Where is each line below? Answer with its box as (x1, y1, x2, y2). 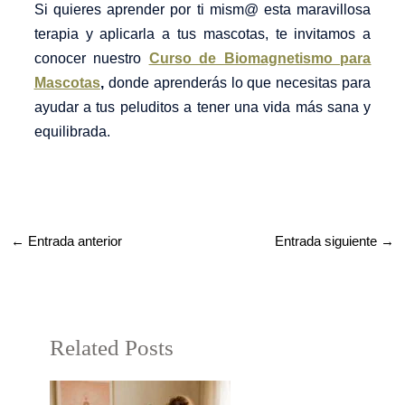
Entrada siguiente (275, 232, 381, 249)
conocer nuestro (33, 51, 149, 67)
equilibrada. (33, 124, 110, 140)
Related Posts (49, 334, 174, 360)
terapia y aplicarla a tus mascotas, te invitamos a (33, 26, 372, 42)
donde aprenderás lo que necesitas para (103, 75, 372, 91)
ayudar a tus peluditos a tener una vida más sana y (33, 99, 372, 116)
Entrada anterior (24, 232, 122, 249)
